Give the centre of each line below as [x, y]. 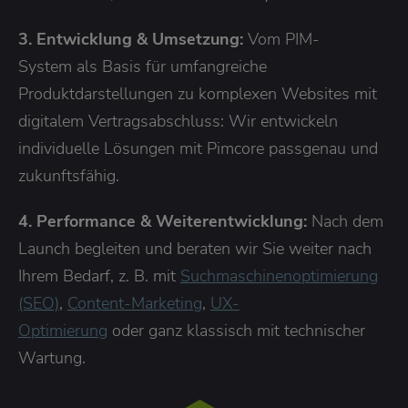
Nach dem [347, 222]
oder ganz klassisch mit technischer [236, 331]
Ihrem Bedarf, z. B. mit [99, 276]
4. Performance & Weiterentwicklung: [165, 222]
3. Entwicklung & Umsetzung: [133, 40]
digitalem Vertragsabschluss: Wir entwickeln [178, 122]
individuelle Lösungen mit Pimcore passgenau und [198, 149]
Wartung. [52, 358]
